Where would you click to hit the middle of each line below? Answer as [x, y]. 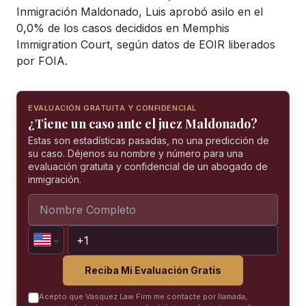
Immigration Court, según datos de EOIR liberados [146, 44]
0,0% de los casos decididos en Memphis [123, 28]
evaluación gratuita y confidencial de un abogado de [148, 166]
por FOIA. [42, 61]
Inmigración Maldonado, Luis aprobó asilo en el [140, 12]
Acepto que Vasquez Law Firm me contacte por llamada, [143, 296]
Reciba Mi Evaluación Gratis [153, 270]
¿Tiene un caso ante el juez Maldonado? [143, 124]
